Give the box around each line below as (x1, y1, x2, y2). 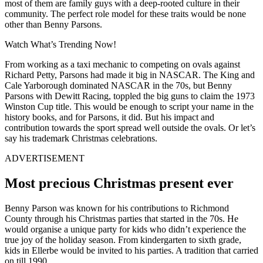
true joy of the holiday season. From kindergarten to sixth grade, (5, 234, 241, 245)
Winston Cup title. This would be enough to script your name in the (5, 101, 254, 112)
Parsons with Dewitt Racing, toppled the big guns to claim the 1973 (5, 90, 255, 101)
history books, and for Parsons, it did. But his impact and (5, 112, 214, 122)
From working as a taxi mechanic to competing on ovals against (5, 59, 240, 69)
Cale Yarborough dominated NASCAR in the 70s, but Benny (5, 80, 232, 90)
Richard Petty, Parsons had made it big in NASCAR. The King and (5, 69, 255, 80)
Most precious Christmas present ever (5, 175, 234, 191)
